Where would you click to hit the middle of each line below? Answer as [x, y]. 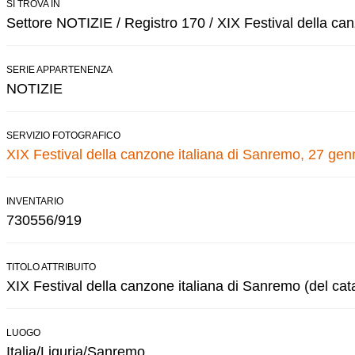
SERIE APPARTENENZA [59, 69]
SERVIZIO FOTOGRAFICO [63, 135]
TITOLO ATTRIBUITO [51, 267]
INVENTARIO [35, 201]
